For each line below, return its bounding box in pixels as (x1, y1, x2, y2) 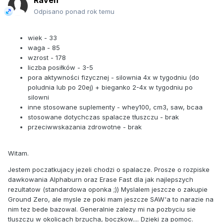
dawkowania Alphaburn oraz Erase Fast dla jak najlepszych (8, 175, 193, 184)
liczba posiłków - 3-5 (28, 63, 93, 72)
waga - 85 (28, 44, 60, 52)
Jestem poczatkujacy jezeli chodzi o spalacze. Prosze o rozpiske (8, 166, 210, 174)
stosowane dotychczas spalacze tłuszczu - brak (28, 113, 179, 121)
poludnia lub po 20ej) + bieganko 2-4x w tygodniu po (28, 83, 193, 92)
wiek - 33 (28, 34, 57, 42)
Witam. (8, 149, 29, 158)
